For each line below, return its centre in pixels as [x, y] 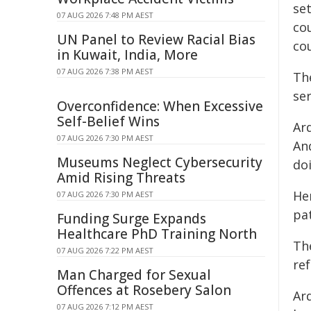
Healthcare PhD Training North [157, 234]
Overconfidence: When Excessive [160, 106]
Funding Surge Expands [132, 219]
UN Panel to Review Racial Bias [156, 40]
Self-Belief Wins [108, 121]
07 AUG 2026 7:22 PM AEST [105, 250]
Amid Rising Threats [121, 178]
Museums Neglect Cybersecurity [160, 162]
